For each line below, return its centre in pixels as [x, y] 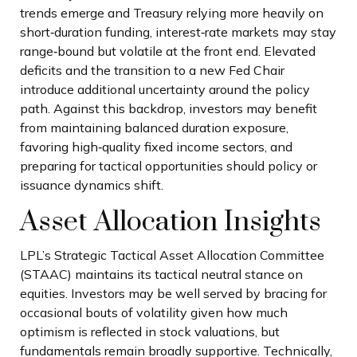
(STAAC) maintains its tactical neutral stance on [161, 274]
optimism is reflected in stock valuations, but [150, 331]
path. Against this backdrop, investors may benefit [169, 109]
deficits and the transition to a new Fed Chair [152, 71]
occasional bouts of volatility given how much [154, 312]
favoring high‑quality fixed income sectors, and [156, 147]
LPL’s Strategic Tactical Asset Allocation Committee [172, 255]
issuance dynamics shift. [93, 185]
